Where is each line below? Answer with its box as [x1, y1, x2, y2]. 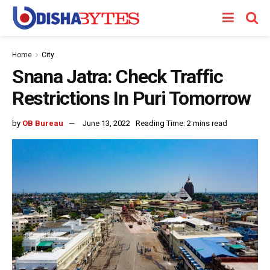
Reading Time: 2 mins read [136, 118, 227, 128]
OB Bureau [22, 118, 63, 128]
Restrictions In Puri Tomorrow [12, 87, 251, 110]
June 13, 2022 [83, 118, 130, 128]
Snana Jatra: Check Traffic [12, 65, 223, 88]
